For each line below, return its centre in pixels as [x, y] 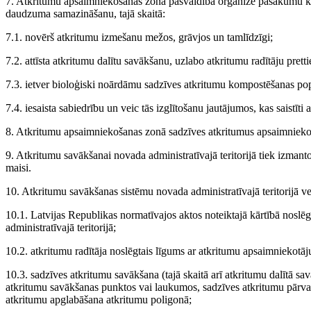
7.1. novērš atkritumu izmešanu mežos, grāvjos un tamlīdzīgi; [139, 37]
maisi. [18, 168]
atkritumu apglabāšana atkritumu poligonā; [99, 300]
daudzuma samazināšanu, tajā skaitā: [85, 14]
